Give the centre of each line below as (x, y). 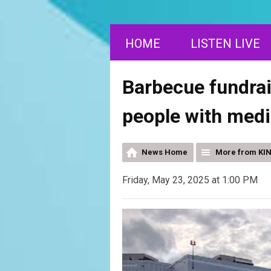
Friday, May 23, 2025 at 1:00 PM (190, 180)
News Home (165, 152)
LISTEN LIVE (225, 44)
